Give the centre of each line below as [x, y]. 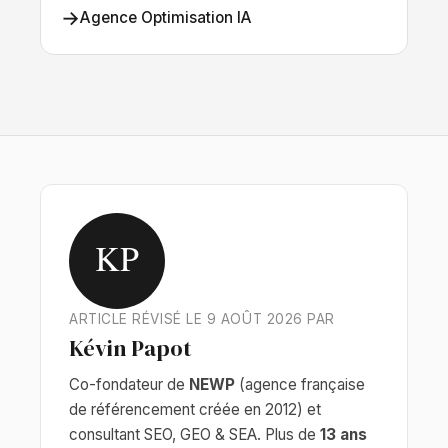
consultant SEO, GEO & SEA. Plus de [194, 434]
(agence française [300, 384]
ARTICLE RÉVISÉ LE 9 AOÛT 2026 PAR [202, 319]
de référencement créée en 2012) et [195, 409]
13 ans [343, 434]
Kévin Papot [130, 348]
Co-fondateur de [129, 384]
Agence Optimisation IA [166, 17]
